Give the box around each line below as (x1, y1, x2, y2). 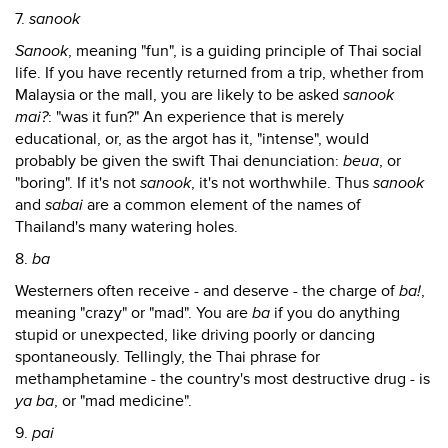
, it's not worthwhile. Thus (191, 173, 373, 193)
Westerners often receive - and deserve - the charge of (15, 281, 399, 301)
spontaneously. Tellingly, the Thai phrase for (15, 347, 320, 367)
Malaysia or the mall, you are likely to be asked (15, 85, 343, 105)
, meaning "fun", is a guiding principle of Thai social (68, 41, 422, 61)
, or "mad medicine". (54, 391, 192, 411)
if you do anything (270, 303, 400, 323)
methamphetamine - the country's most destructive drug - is (15, 369, 430, 389)
